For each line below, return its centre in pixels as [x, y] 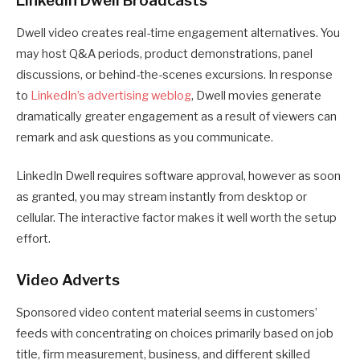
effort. [33, 239]
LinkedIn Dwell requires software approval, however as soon [178, 176]
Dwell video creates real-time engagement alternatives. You [178, 33]
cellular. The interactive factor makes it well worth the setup [176, 218]
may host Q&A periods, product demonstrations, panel [164, 53]
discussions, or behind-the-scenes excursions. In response [174, 74]
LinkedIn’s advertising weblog [111, 95]
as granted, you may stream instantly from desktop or [162, 197]
